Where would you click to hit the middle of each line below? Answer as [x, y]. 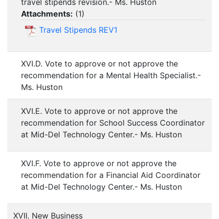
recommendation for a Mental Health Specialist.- [111, 76]
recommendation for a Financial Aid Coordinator [111, 175]
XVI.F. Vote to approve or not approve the [99, 164]
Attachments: [47, 14]
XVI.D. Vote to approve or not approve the [99, 64]
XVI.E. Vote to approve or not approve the [99, 111]
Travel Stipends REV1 [78, 30]
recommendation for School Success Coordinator [113, 123]
